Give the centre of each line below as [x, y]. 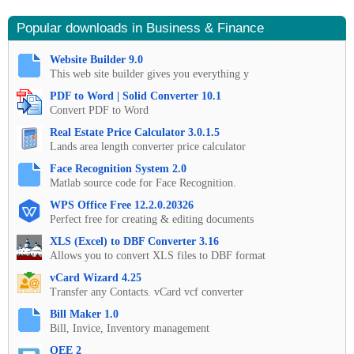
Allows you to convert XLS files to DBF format [158, 255]
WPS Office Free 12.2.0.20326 [122, 205]
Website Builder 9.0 [96, 59]
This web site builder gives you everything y [149, 73]
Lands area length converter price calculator [148, 146]
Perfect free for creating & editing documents [152, 219]
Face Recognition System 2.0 [118, 168]
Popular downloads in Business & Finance [140, 28]
